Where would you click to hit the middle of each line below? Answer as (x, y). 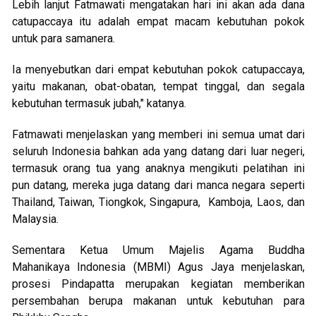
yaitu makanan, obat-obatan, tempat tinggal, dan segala (158, 86)
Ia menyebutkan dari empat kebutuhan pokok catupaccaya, (158, 69)
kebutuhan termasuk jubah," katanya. (99, 103)
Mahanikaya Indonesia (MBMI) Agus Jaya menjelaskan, (158, 267)
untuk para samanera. (63, 38)
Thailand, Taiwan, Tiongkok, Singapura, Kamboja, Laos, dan (158, 202)
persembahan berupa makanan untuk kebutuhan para (158, 300)
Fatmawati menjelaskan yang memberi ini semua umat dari (158, 134)
